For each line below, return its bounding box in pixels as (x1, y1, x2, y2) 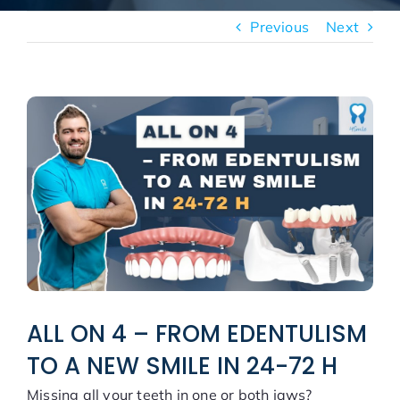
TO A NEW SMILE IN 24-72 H (27, 350, 337, 383)
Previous (250, 18, 309, 36)
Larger (26, 124, 72, 142)
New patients (298, 6, 382, 22)
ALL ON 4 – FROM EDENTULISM (27, 318, 367, 351)
